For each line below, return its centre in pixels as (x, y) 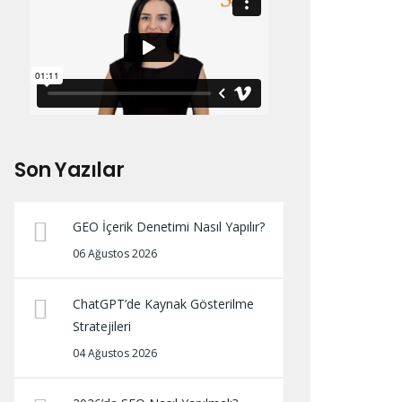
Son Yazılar (70, 170)
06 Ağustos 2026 (115, 253)
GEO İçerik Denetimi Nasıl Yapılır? (169, 227)
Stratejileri (102, 326)
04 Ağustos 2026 (115, 353)
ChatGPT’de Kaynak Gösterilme (163, 304)
